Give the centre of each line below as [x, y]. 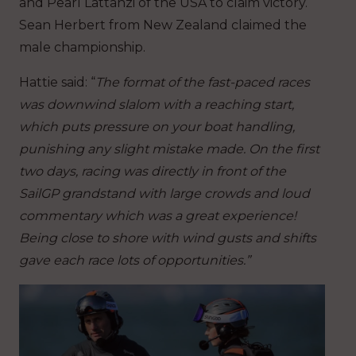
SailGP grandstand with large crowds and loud [164, 194]
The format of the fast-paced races [203, 83]
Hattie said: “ [57, 83]
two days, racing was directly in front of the [153, 172]
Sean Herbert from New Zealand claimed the [163, 25]
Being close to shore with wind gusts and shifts [168, 238]
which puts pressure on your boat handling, [157, 127]
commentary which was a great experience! [158, 216]
